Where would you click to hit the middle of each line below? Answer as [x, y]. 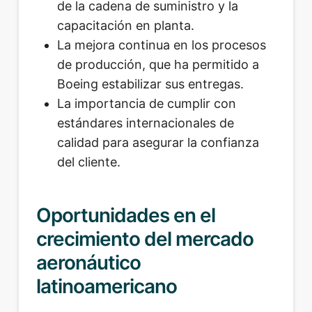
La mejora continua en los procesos [161, 45]
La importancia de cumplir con [146, 104]
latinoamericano [107, 286]
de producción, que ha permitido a [158, 65]
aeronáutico [88, 262]
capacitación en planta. [125, 26]
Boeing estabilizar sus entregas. [150, 84]
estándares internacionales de [145, 123]
